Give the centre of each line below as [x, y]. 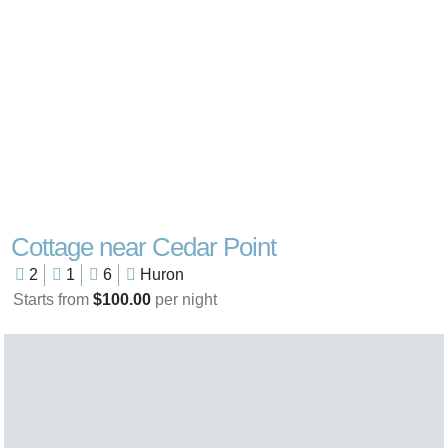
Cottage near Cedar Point [143, 247]
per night [183, 300]
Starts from [52, 300]
